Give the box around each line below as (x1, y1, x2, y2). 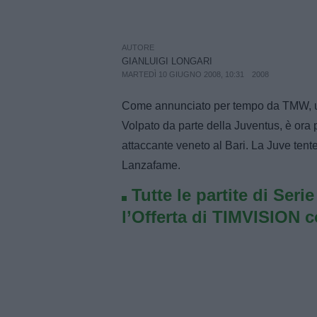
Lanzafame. (122, 158, 180, 171)
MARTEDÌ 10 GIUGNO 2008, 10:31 (122, 70, 244, 79)
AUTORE (122, 43, 154, 52)
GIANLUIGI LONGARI (122, 56, 212, 67)
